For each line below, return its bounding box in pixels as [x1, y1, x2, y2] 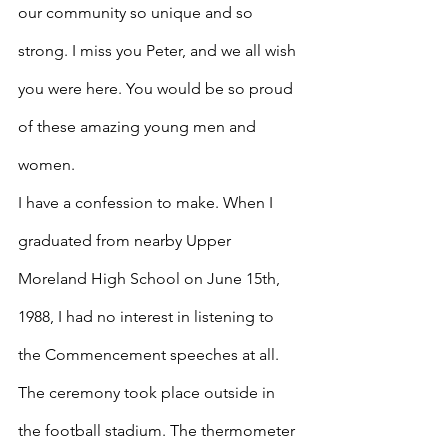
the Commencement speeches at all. [18, 345, 283, 364]
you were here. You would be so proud [18, 79, 297, 98]
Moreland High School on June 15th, [18, 269, 284, 288]
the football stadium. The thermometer [18, 421, 299, 440]
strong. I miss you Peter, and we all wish [18, 41, 300, 60]
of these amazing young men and [18, 117, 260, 136]
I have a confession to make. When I [18, 193, 277, 212]
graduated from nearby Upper [18, 231, 235, 250]
